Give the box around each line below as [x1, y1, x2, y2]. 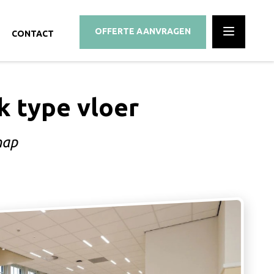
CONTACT [12, 29, 54, 39]
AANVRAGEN [136, 26, 191, 36]
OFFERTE [95, 26, 136, 36]
